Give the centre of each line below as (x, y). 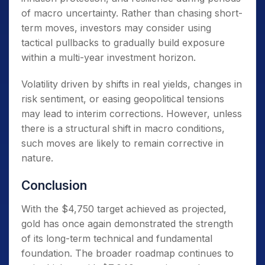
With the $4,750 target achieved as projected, (124, 209)
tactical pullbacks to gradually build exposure (123, 42)
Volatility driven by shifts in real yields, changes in (132, 84)
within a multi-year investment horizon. (109, 57)
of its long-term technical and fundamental (117, 238)
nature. (37, 158)
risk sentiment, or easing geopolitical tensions (123, 98)
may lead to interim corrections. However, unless (132, 113)
